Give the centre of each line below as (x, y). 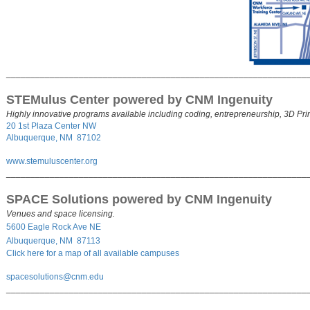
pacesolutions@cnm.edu (57, 277)
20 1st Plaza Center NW (51, 126)
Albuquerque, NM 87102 (53, 138)
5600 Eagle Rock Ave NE (53, 227)
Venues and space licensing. (60, 214)
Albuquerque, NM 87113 (53, 241)
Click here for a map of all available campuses (92, 254)
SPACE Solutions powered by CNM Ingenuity (139, 200)
